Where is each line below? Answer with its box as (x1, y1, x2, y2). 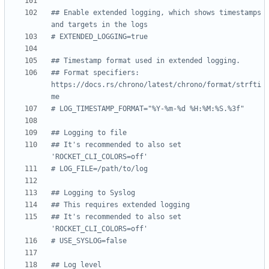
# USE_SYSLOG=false (51, 237, 127, 246)
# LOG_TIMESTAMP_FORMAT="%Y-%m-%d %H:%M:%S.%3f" (51, 104, 244, 113)
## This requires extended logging (51, 201, 190, 210)
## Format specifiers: (51, 68, 139, 77)
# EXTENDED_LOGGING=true (51, 32, 148, 41)
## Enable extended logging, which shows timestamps (51, 8, 261, 17)
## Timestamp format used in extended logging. (51, 56, 240, 65)
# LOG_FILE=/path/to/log (51, 165, 148, 174)
